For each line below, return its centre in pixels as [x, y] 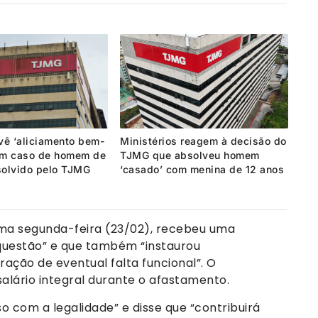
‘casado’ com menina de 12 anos [202, 170]
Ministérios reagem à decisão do [203, 141]
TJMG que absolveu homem [190, 155]
